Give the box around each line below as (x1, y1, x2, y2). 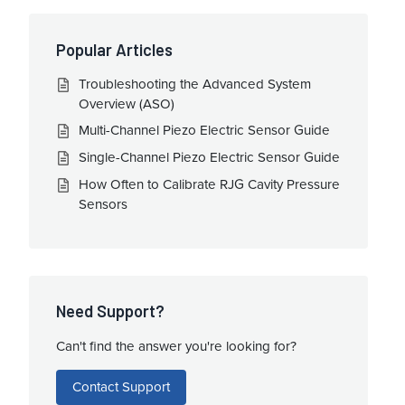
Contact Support (72, 376, 171, 397)
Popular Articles (56, 39, 174, 60)
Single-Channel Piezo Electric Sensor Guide (79, 146, 341, 167)
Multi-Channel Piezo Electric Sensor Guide (79, 120, 331, 141)
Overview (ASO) (79, 93, 175, 114)
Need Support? (56, 301, 165, 322)
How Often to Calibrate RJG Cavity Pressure (79, 174, 341, 194)
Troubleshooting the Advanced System (79, 73, 312, 94)
